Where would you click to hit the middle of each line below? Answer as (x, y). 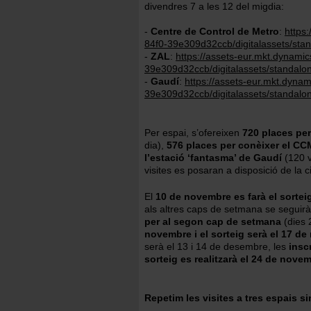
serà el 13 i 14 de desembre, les (217, 246)
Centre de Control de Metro (215, 31)
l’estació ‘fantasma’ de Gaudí (213, 158)
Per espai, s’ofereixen (193, 133)
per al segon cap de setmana (213, 221)
